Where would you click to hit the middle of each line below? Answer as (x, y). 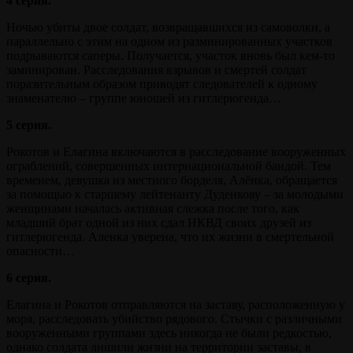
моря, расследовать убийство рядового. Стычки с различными (174, 319)
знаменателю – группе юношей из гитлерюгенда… (144, 98)
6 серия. (29, 278)
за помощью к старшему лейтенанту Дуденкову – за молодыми (175, 195)
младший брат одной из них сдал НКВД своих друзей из (159, 223)
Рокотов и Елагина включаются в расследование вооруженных (176, 152)
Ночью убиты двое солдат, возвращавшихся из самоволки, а (168, 28)
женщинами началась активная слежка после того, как (153, 209)
